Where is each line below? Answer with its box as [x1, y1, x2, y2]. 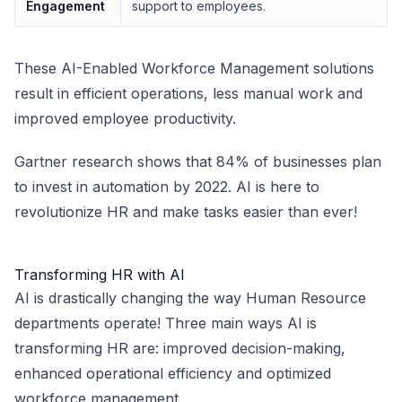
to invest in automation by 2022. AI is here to [14, 178, 319, 196]
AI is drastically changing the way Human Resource [14, 289, 366, 307]
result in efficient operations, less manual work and [14, 84, 363, 102]
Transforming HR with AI [14, 266, 185, 284]
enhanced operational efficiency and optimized [14, 364, 331, 382]
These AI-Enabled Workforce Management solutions [14, 59, 374, 77]
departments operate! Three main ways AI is [14, 314, 317, 332]
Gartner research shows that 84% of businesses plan [14, 153, 381, 170]
